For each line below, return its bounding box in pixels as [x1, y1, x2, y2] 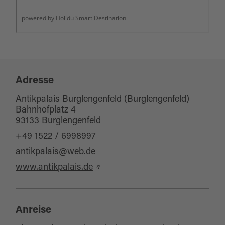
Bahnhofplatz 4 [16, 106, 76, 116]
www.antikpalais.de [16, 163, 93, 173]
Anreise [16, 205, 52, 216]
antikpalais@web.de [16, 148, 96, 157]
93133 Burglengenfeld [16, 117, 101, 126]
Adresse [16, 76, 54, 86]
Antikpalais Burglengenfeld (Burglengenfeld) [16, 95, 190, 105]
